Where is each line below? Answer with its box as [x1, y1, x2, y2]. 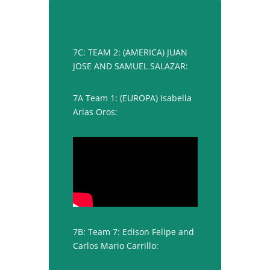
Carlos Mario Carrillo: [72, 239, 159, 251]
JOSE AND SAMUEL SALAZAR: [72, 60, 188, 72]
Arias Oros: [72, 105, 118, 118]
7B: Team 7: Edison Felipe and [72, 225, 194, 237]
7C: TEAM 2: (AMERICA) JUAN [72, 46, 187, 58]
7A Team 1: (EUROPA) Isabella [72, 92, 192, 104]
